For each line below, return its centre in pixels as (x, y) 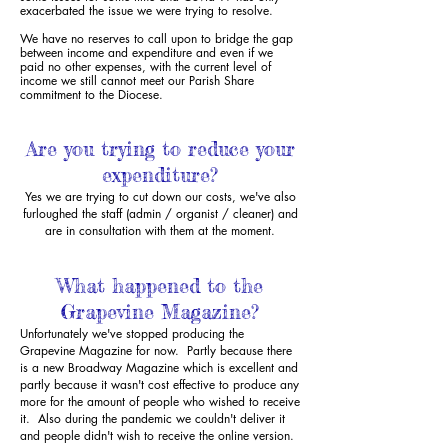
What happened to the (160, 285)
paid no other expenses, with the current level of (145, 66)
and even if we (234, 52)
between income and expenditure (108, 52)
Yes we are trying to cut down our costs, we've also (160, 196)
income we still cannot (80, 80)
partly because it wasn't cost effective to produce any (159, 384)
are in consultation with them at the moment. (160, 230)
